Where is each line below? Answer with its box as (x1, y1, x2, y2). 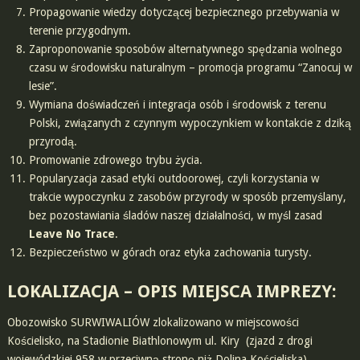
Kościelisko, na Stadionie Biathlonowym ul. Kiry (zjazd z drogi (6, 334, 313, 348)
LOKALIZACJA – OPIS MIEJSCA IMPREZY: (6, 281, 337, 302)
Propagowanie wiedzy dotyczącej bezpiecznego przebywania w (28, 6, 339, 19)
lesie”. (28, 80, 57, 93)
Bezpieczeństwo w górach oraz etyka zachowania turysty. (28, 246, 312, 260)
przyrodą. (28, 135, 77, 149)
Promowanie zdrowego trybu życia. (28, 153, 202, 167)
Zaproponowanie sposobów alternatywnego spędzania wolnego (28, 43, 342, 56)
